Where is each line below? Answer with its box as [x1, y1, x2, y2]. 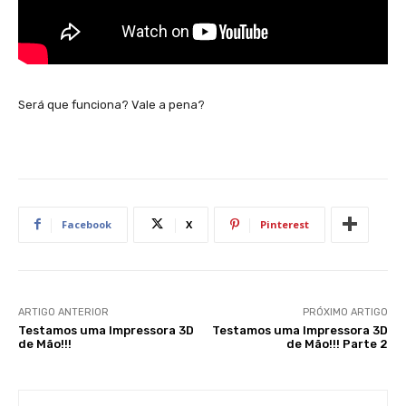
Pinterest [260, 217, 309, 231]
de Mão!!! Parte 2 [285, 336, 388, 351]
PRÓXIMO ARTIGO [302, 305, 388, 318]
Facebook [62, 217, 111, 231]
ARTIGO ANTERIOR [18, 305, 109, 318]
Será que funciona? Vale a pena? [18, 97, 205, 111]
